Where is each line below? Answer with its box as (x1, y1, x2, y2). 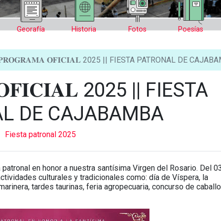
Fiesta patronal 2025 (4, 130, 76, 139)
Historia (72, 25, 96, 34)
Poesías (178, 25, 203, 34)
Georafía (16, 25, 45, 34)
